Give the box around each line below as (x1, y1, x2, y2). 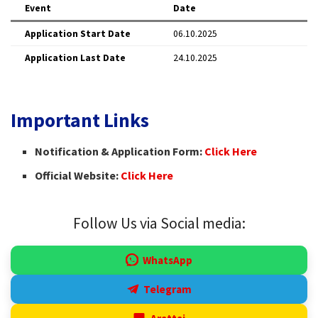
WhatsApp (143, 253, 193, 268)
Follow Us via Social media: (72, 214, 246, 234)
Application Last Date (25, 52, 126, 65)
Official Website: (35, 168, 119, 183)
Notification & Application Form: (35, 144, 203, 159)
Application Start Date (25, 28, 131, 40)
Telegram (143, 283, 192, 297)
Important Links (11, 107, 149, 132)
